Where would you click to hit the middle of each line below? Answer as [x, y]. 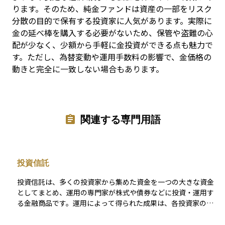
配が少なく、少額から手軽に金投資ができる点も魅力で [113, 45]
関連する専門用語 [121, 119]
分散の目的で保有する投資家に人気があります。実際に [112, 21]
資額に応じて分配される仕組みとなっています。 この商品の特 [95, 214]
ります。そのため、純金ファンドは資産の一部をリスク [112, 9]
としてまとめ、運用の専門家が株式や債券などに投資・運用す [116, 193]
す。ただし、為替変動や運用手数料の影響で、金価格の [112, 57]
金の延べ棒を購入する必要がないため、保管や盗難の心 [113, 33]
